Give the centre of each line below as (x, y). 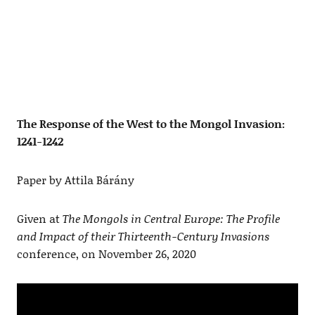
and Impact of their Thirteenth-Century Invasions (143, 236)
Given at (39, 219)
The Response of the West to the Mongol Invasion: (150, 124)
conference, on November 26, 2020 (106, 254)
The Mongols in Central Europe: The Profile (171, 219)
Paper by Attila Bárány (75, 180)
